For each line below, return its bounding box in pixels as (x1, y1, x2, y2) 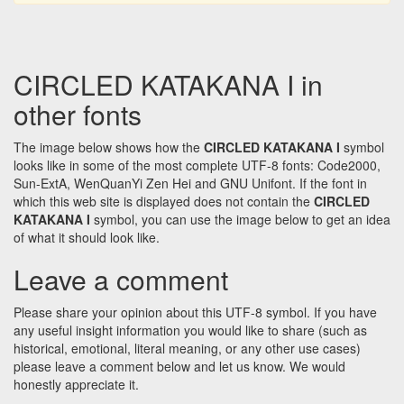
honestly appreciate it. (14, 375, 139, 394)
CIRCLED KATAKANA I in (14, 65, 323, 105)
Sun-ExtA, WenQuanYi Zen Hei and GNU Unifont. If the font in (14, 174, 367, 193)
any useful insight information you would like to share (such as (14, 321, 367, 340)
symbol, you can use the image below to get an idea (90, 210, 390, 229)
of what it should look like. (14, 228, 160, 247)
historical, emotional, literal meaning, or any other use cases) (14, 339, 361, 358)
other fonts (14, 95, 142, 134)
